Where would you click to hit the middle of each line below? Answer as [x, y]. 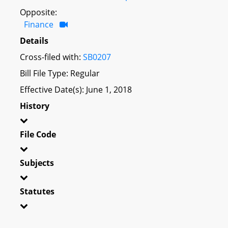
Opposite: [38, 12]
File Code [38, 134]
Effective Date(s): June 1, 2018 [76, 89]
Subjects [37, 163]
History [35, 106]
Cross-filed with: [51, 57]
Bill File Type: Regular [60, 73]
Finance [39, 24]
